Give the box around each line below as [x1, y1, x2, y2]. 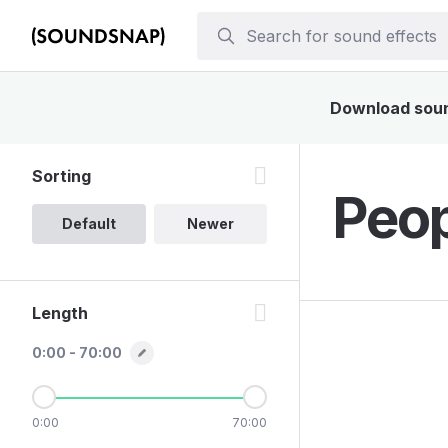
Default [61, 215, 116, 232]
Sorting [32, 166, 91, 186]
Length [32, 303, 88, 323]
